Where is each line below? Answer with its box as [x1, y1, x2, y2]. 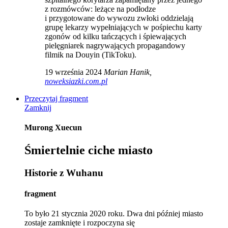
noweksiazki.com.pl [45, 77, 107, 86]
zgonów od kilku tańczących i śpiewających [45, 32, 186, 41]
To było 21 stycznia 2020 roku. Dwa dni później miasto [24, 209, 203, 218]
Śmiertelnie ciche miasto [24, 143, 153, 157]
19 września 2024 [45, 68, 102, 77]
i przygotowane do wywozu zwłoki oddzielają [45, 14, 193, 23]
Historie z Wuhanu [24, 167, 103, 178]
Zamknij [24, 103, 51, 112]
